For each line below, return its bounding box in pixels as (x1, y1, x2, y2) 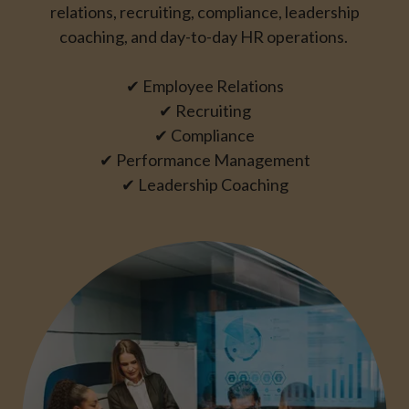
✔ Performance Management (99, 149, 310, 170)
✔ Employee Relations (125, 75, 284, 96)
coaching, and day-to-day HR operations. (58, 26, 351, 47)
